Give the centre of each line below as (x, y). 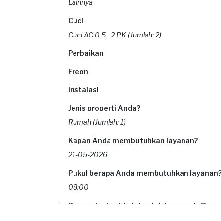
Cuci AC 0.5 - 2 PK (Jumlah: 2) (115, 35)
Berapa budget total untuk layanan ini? (137, 205)
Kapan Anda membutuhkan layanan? (133, 140)
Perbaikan (86, 53)
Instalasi (83, 90)
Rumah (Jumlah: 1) (97, 122)
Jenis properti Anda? (104, 108)
